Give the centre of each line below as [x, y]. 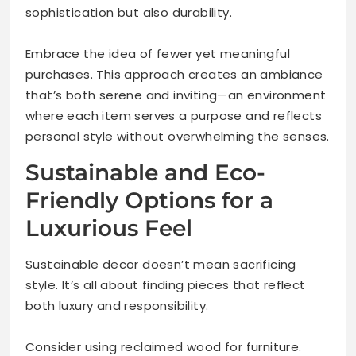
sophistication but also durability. [129, 12]
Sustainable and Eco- [145, 172]
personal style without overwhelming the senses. [178, 136]
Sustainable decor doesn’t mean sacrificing [161, 264]
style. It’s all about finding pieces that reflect [166, 284]
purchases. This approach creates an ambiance [174, 74]
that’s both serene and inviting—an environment [176, 95]
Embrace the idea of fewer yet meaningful [158, 53]
